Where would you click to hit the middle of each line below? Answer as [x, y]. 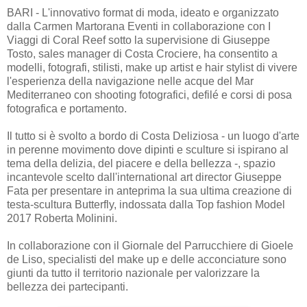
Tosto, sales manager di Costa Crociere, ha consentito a [142, 53]
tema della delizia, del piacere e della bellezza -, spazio [141, 163]
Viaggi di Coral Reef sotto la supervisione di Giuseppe [138, 40]
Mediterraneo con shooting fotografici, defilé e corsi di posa [149, 95]
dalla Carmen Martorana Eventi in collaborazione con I [139, 26]
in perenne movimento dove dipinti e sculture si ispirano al [148, 149]
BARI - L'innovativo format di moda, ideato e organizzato [143, 12]
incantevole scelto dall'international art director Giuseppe [144, 177]
